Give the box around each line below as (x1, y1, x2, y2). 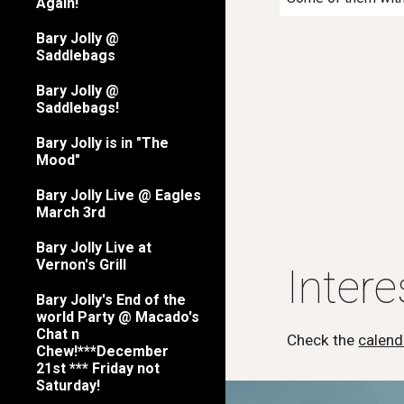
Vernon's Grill (36, 255, 126, 273)
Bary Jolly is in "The (36, 133, 169, 151)
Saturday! (36, 376, 100, 394)
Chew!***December (36, 342, 169, 360)
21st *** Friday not (36, 359, 160, 377)
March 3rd (36, 203, 106, 221)
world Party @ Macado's (36, 308, 199, 326)
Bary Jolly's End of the (36, 290, 186, 308)
